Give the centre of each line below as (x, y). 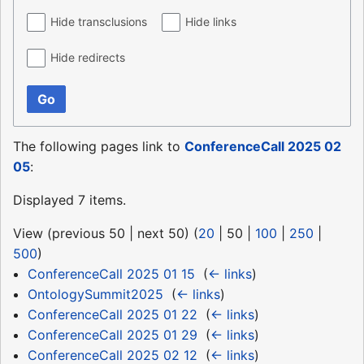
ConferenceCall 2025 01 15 (111, 274)
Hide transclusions (99, 22)
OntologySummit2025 (95, 295)
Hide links (211, 22)
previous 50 (89, 234)
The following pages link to (99, 147)
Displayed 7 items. (69, 200)
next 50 (161, 234)
